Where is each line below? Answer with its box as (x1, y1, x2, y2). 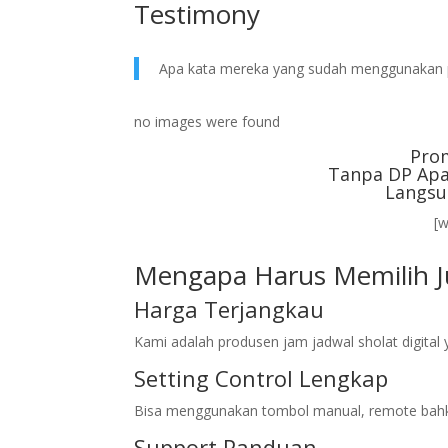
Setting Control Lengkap (134, 363, 389, 393)
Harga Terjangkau (134, 294, 325, 324)
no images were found (134, 112, 281, 131)
